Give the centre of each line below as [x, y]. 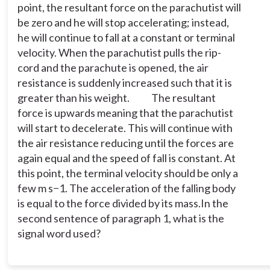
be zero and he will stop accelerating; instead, [123, 22]
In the [214, 203]
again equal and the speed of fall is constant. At [126, 158]
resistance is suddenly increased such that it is [124, 83]
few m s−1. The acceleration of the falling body [126, 188]
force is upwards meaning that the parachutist [125, 113]
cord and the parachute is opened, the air [113, 67]
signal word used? [59, 233]
